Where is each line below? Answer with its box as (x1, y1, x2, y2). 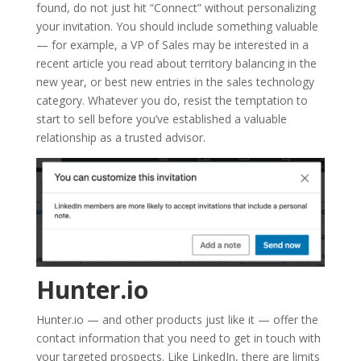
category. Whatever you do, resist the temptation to (35, 93, 308, 109)
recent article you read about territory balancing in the (35, 56, 317, 72)
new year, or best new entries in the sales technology (35, 74, 314, 90)
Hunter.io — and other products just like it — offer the (35, 311, 318, 327)
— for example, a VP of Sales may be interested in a (35, 37, 309, 53)
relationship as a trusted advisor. (35, 130, 205, 146)
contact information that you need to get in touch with (35, 330, 321, 346)
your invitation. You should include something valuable (35, 19, 318, 35)
